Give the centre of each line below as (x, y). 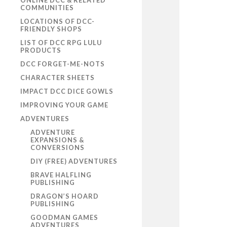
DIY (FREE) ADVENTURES (74, 161)
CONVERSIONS (58, 147)
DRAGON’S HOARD (65, 196)
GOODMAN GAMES (64, 217)
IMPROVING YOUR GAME (64, 105)
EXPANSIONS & (57, 140)
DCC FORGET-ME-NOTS (63, 64)
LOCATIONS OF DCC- (58, 21)
